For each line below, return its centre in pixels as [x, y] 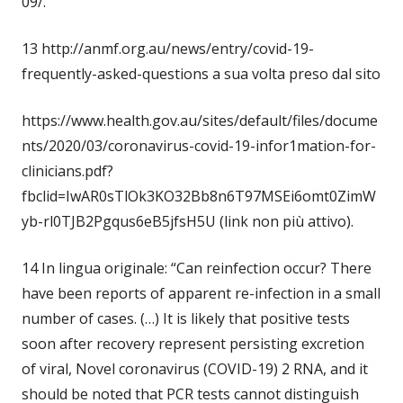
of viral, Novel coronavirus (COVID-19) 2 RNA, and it [195, 369]
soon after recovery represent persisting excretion [193, 344]
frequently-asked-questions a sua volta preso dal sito [201, 74]
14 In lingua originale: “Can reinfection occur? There [197, 269]
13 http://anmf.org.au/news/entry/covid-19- [168, 49]
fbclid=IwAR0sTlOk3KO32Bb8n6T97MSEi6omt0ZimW [199, 197]
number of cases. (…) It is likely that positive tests [186, 319]
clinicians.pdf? [67, 171]
